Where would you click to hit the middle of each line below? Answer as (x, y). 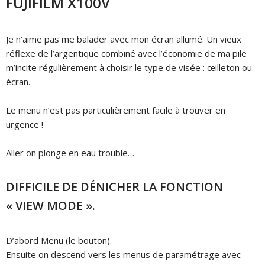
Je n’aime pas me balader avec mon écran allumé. (106, 39)
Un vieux (224, 39)
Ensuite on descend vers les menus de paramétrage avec (123, 254)
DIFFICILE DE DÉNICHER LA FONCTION (114, 186)
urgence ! (25, 124)
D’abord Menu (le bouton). (59, 240)
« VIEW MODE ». (51, 205)
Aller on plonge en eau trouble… (70, 152)
